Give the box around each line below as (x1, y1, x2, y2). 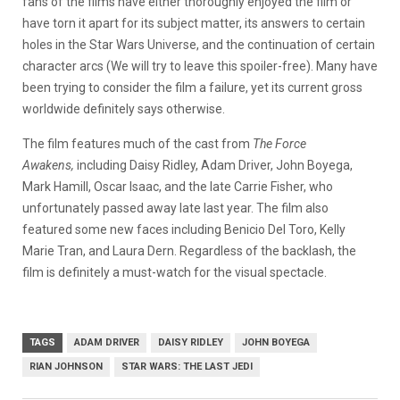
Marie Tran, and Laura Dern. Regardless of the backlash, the (22, 243, 356, 258)
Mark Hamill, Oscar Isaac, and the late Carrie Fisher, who (22, 179, 333, 194)
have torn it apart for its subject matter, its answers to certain (22, 15, 365, 30)
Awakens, (22, 157, 77, 172)
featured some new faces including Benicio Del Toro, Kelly (22, 221, 346, 237)
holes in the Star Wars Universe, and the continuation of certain (22, 37, 375, 52)
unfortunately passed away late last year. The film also (22, 200, 329, 215)
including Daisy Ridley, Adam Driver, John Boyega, (77, 157, 353, 172)
